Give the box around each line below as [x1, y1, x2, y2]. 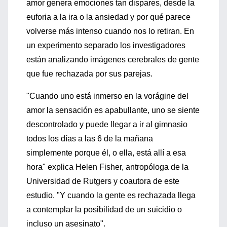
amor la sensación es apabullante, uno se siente [26, 106, 200, 115]
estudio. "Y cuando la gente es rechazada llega [26, 191, 196, 200]
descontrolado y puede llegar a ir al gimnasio [26, 120, 187, 129]
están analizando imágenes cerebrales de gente [26, 55, 199, 64]
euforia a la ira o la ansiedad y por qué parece [26, 13, 191, 21]
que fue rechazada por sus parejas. [26, 69, 153, 78]
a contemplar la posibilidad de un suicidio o [26, 205, 182, 214]
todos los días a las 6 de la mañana [26, 134, 153, 143]
